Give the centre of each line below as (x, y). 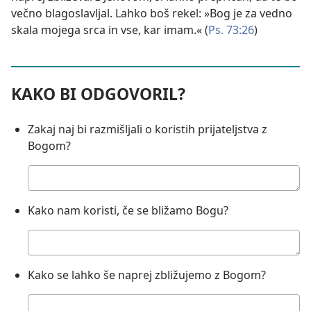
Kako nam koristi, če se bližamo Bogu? (128, 211)
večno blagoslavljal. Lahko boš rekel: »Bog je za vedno (152, 14)
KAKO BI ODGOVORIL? (98, 94)
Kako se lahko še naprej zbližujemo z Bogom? (147, 275)
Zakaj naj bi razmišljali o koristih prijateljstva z (148, 129)
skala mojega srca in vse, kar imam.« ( (110, 30)
